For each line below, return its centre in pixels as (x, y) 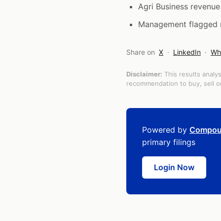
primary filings (169, 142)
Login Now (174, 167)
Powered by (166, 130)
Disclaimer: (144, 74)
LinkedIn (187, 52)
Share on (142, 52)
